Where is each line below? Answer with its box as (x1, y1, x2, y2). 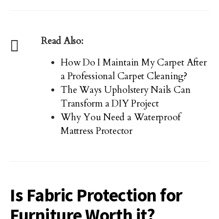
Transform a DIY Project (61, 97, 159, 110)
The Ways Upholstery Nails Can (61, 84, 191, 96)
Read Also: (41, 35, 83, 47)
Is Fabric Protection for (10, 184, 182, 206)
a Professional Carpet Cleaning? (61, 70, 187, 83)
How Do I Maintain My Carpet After (61, 56, 207, 69)
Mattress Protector (61, 125, 132, 137)
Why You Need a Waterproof (61, 111, 181, 124)
